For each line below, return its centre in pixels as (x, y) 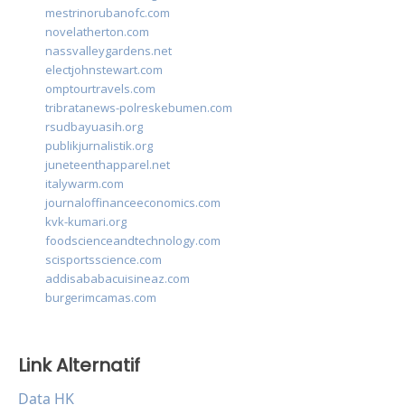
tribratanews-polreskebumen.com (139, 108)
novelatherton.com (97, 32)
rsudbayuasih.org (94, 127)
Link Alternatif (79, 366)
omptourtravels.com (100, 89)
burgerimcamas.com (101, 298)
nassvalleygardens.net (108, 51)
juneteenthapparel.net (108, 165)
